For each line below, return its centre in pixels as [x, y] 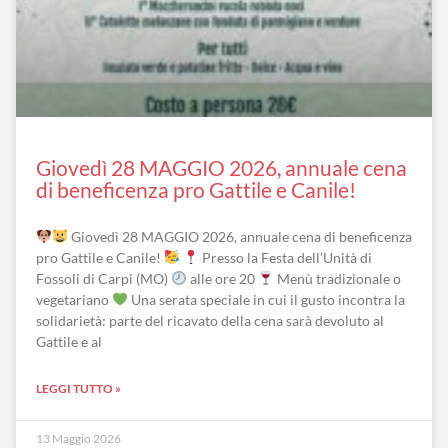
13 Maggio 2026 [78, 438]
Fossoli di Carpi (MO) [103, 278]
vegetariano [74, 299]
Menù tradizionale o [337, 278]
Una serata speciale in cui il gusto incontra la [266, 299]
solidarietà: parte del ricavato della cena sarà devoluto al [210, 320]
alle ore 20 [222, 278]
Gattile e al [69, 341]
